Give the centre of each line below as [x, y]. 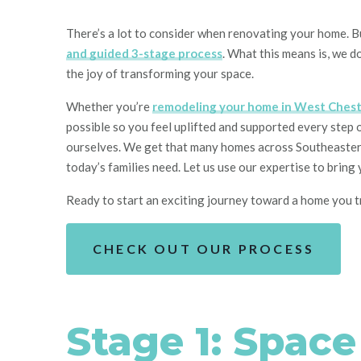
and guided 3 [102, 53]
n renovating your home [283, 33]
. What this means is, [277, 53]
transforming [156, 73]
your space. [222, 73]
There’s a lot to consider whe [143, 33]
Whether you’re [109, 106]
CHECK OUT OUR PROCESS [204, 249]
